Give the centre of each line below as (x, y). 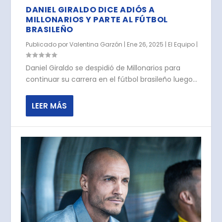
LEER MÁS (50, 106)
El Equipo (182, 44)
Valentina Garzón (96, 44)
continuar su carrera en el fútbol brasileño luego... (112, 79)
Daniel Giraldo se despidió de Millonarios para (103, 68)
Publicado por (48, 44)
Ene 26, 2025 (145, 44)
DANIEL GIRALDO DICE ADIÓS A (90, 9)
